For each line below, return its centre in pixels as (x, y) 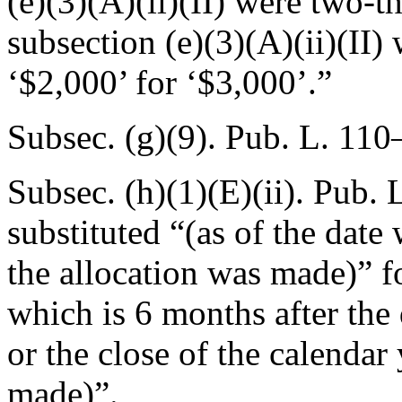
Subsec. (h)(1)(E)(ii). (160, 192)
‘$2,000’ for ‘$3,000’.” (170, 82)
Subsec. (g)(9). (116, 137)
